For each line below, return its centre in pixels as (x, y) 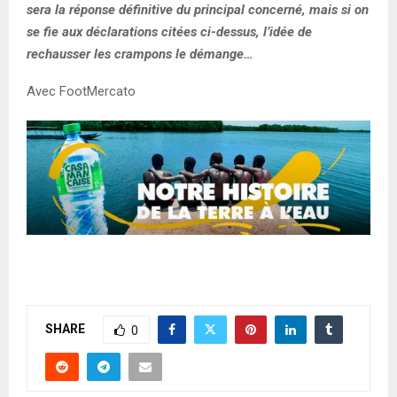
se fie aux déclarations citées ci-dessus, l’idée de (169, 31)
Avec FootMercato (81, 91)
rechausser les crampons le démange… (140, 54)
